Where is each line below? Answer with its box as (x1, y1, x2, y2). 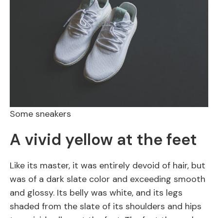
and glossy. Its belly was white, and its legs (10, 187, 182, 199)
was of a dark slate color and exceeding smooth (10, 173, 205, 185)
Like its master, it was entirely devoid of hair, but (10, 160, 205, 172)
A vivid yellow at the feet (10, 129, 197, 150)
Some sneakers (10, 108, 71, 120)
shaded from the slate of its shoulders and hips (10, 200, 201, 213)
